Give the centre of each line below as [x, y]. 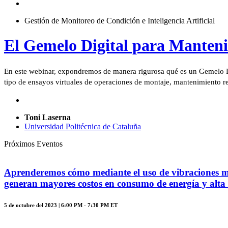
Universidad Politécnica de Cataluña [83, 126]
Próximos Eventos [33, 144]
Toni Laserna [48, 117]
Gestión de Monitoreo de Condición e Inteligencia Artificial [120, 20]
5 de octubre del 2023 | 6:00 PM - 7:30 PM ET [61, 205]
